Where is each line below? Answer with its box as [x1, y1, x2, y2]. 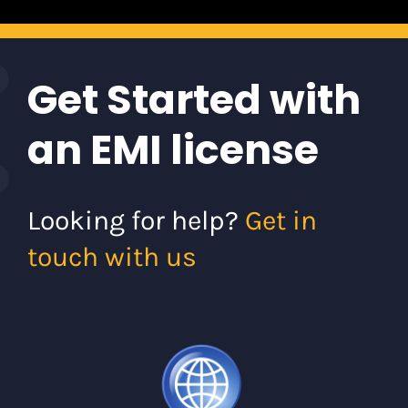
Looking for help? [27, 204, 245, 238]
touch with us [27, 240, 197, 274]
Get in [245, 204, 317, 238]
